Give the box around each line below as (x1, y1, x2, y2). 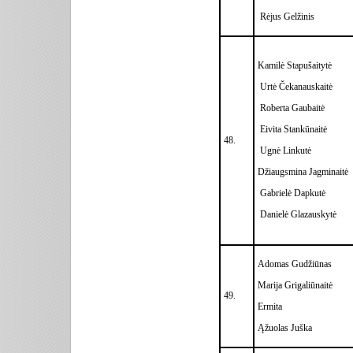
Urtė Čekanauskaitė (258, 80, 333, 92)
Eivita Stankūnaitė (258, 123, 329, 135)
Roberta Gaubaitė (258, 102, 325, 113)
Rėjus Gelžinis (258, 10, 314, 22)
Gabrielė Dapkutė (258, 187, 325, 199)
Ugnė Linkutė (258, 144, 311, 156)
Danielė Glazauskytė (258, 208, 336, 220)
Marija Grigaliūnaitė (258, 279, 333, 291)
